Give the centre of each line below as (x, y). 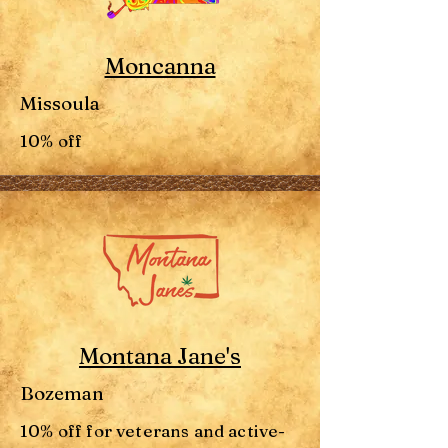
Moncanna (160, 66)
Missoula (60, 103)
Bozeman (62, 393)
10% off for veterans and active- (153, 430)
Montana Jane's (160, 356)
